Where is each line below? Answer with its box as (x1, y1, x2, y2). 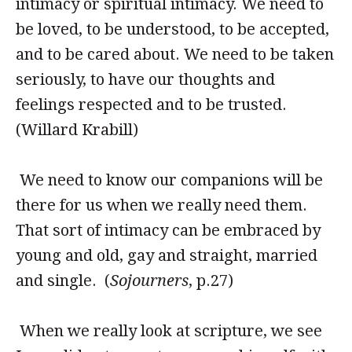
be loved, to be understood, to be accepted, (16, 20, 329, 38)
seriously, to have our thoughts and (16, 70, 275, 89)
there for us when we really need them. (16, 196, 307, 214)
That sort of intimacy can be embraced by (16, 221, 321, 240)
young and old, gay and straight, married (16, 246, 317, 265)
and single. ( (16, 271, 110, 290)
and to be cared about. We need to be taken (16, 45, 334, 64)
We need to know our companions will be (16, 170, 323, 189)
